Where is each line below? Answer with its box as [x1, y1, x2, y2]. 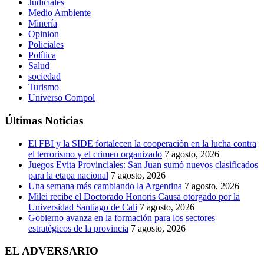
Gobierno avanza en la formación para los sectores [28, 212, 215, 223]
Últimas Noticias [5, 114, 83, 127]
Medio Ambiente [28, 8, 91, 18]
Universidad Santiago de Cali [28, 202, 137, 212]
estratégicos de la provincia [28, 223, 128, 233]
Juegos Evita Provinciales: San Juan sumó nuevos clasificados [28, 159, 258, 170]
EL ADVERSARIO [5, 245, 98, 258]
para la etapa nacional [28, 170, 108, 180]
